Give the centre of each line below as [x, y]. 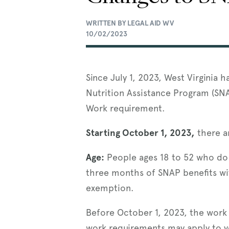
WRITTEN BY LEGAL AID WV [130, 23]
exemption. [110, 188]
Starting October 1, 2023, [140, 132]
